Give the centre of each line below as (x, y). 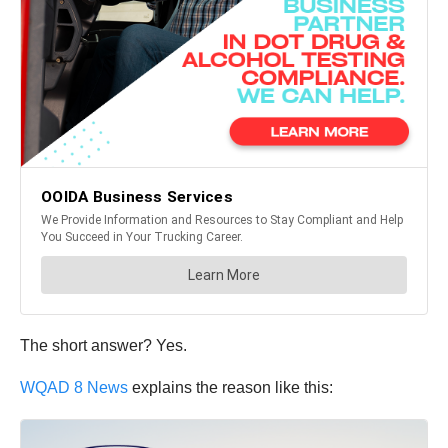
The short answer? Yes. (105, 345)
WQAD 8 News (76, 387)
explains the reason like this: (234, 387)
